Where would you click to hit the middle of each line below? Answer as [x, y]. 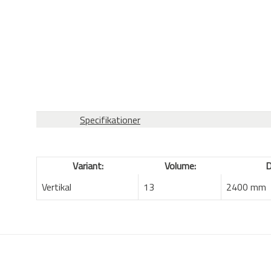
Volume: [180, 166]
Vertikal [57, 187]
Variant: [88, 166]
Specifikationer [110, 120]
